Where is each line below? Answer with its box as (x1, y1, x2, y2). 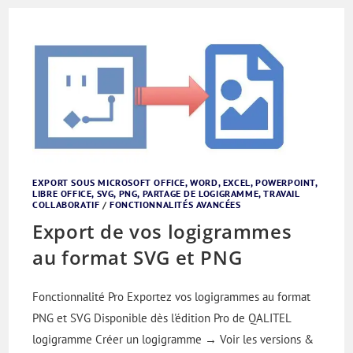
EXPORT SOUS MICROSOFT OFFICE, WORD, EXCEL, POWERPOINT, (32, 176, 318, 188)
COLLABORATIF (32, 198, 100, 210)
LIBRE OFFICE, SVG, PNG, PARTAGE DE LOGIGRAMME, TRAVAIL (32, 187, 299, 199)
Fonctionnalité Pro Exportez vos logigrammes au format (32, 288, 311, 304)
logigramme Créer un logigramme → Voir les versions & (32, 331, 314, 347)
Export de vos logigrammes (32, 217, 292, 244)
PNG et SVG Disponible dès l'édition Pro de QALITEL (32, 310, 292, 325)
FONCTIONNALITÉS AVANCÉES (110, 198, 241, 210)
